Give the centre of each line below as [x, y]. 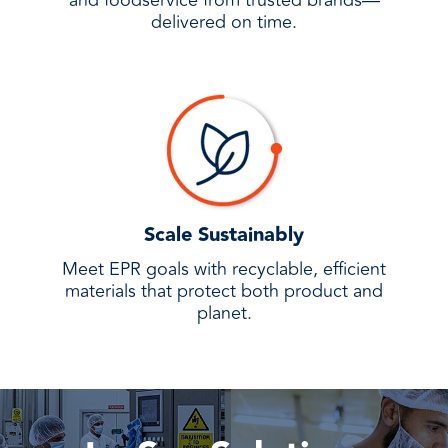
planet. [224, 313]
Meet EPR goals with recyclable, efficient [224, 269]
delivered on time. [224, 22]
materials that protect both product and [224, 291]
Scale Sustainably [224, 235]
